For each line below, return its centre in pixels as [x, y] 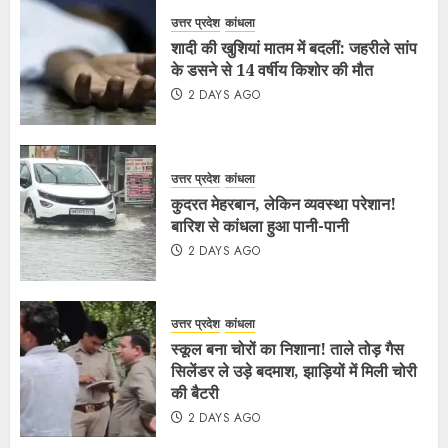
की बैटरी [195, 392]
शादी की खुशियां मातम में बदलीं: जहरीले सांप [294, 47]
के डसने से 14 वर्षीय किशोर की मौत [272, 69]
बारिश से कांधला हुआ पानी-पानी [260, 225]
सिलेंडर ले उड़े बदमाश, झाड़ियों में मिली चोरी [294, 370]
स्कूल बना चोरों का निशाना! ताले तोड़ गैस [287, 348]
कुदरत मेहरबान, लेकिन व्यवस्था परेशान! [283, 203]
